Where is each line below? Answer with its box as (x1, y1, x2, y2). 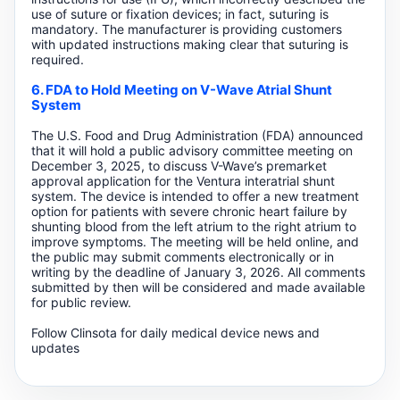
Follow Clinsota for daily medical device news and (30, 324, 320, 340)
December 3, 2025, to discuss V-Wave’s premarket (30, 157, 327, 173)
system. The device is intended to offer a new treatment (30, 187, 359, 204)
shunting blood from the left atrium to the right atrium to (30, 218, 356, 234)
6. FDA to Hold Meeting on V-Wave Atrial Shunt (30, 81, 332, 99)
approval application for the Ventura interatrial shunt (30, 172, 335, 188)
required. (30, 52, 84, 68)
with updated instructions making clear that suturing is (30, 37, 348, 53)
